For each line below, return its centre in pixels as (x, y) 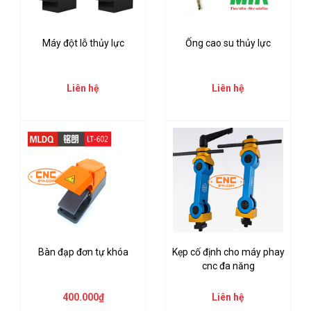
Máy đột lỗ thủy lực (83, 43)
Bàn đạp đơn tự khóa (83, 252)
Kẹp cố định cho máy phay (228, 252)
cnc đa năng (228, 266)
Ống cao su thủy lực (228, 43)
